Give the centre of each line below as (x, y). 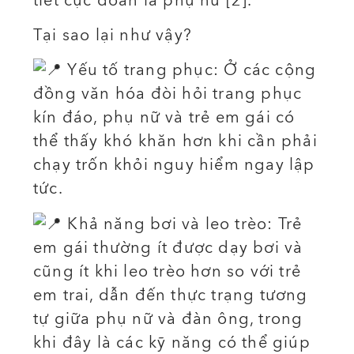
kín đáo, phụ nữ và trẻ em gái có (164, 118)
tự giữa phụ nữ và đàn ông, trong (168, 318)
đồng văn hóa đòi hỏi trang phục (168, 94)
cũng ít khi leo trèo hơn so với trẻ (168, 271)
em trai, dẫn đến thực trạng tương (171, 295)
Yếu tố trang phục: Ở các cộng (190, 70)
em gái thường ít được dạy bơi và (168, 247)
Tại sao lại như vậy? (113, 35)
